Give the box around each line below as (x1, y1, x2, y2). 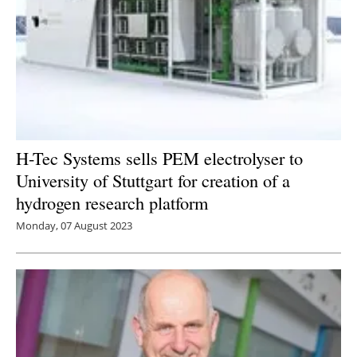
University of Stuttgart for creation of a (16, 167, 290, 192)
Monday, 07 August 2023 (16, 218, 132, 233)
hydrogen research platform (16, 190, 208, 214)
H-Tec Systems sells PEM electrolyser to (16, 145, 303, 170)
